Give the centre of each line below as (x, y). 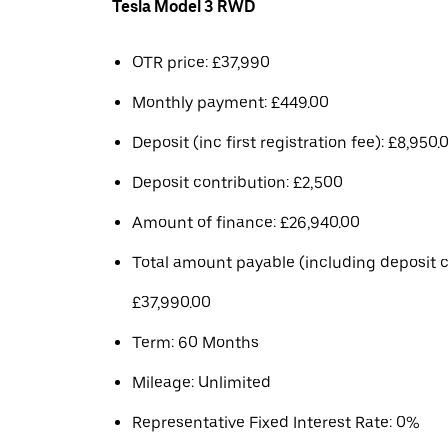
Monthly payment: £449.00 (230, 102)
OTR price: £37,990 (201, 62)
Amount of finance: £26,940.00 (246, 222)
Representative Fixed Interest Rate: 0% (276, 422)
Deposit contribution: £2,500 (237, 182)
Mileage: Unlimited (201, 382)
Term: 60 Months (195, 342)
